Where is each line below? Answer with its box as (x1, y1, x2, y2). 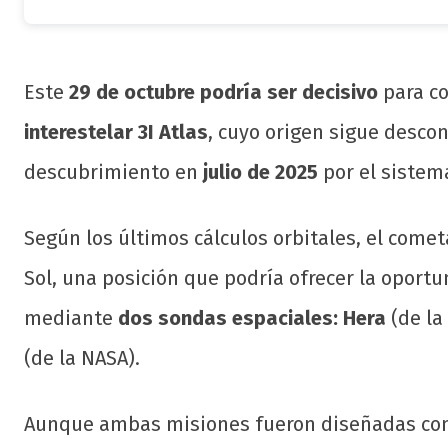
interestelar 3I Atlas (24, 120, 208, 145)
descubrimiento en (24, 160, 203, 185)
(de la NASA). (24, 346, 140, 371)
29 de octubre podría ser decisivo (69, 80, 378, 105)
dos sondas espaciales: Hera (118, 306, 386, 331)
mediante (24, 306, 118, 331)
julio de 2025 (203, 160, 318, 185)
